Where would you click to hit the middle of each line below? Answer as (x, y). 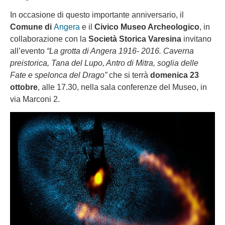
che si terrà (129, 75)
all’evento (28, 51)
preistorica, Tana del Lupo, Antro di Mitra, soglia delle (104, 63)
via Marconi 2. (35, 99)
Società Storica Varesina (135, 39)
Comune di (32, 27)
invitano (196, 39)
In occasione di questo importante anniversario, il (97, 15)
